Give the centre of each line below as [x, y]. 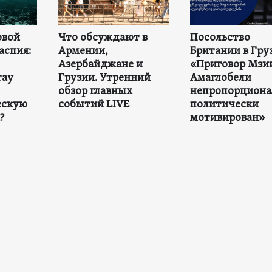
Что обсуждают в [103, 38]
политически [224, 104]
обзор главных [95, 91]
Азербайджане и [100, 64]
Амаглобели [220, 78]
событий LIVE [93, 104]
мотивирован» [227, 118]
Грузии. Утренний [104, 78]
